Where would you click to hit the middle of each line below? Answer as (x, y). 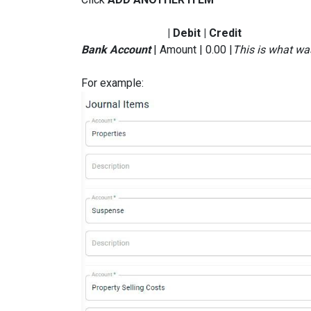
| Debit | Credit (161, 33)
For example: (114, 83)
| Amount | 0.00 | (193, 49)
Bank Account (117, 49)
